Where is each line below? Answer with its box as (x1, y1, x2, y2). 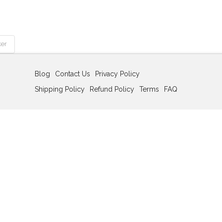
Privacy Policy (95, 69, 140, 78)
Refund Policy (89, 85, 134, 93)
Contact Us (55, 69, 90, 78)
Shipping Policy (34, 85, 85, 93)
